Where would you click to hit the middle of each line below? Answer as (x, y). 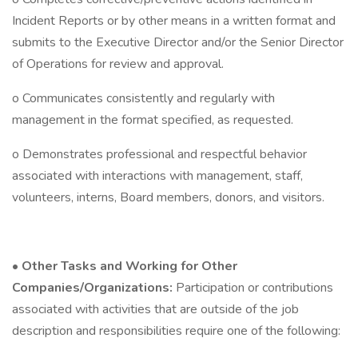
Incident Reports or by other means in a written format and (174, 21)
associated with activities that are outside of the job (155, 309)
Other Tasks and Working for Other (129, 266)
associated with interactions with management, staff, (157, 176)
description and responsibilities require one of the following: (176, 331)
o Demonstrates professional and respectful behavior (159, 154)
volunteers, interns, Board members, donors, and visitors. (168, 197)
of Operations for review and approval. (118, 64)
